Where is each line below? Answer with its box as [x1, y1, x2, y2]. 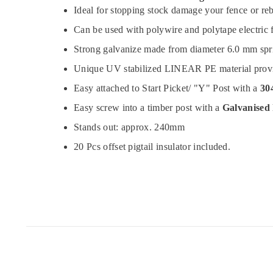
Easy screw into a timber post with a [74, 102, 222, 113]
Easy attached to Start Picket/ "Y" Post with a [74, 82, 261, 93]
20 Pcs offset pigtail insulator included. [74, 141, 231, 152]
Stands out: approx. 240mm [74, 121, 185, 132]
